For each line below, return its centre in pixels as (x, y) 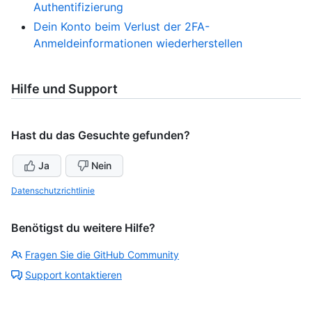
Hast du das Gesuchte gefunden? (101, 135)
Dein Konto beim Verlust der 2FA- (122, 26)
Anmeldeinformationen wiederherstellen (138, 43)
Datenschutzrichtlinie (53, 190)
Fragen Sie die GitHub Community (102, 254)
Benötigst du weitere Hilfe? (83, 227)
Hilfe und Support (64, 88)
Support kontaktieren (73, 274)
